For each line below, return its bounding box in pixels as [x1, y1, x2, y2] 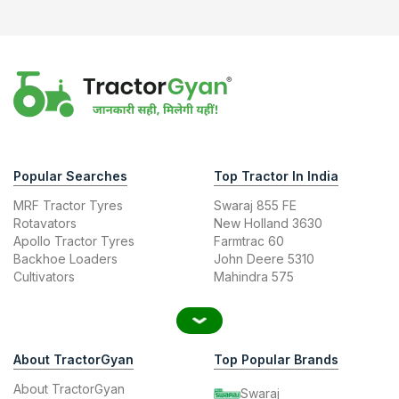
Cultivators [13, 268, 75, 284]
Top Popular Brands [214, 351, 338, 367]
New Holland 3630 [214, 215, 322, 231]
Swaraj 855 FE [214, 197, 297, 213]
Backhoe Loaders [13, 250, 118, 266]
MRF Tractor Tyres [13, 197, 123, 213]
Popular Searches [13, 167, 127, 183]
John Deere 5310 [214, 250, 314, 266]
